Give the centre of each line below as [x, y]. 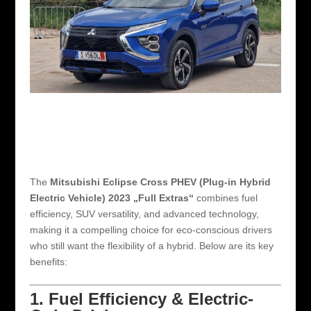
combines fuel [225, 197]
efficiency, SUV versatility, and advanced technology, [144, 213]
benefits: [48, 261]
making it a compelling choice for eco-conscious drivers [151, 229]
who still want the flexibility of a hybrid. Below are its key [151, 245]
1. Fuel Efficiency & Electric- [141, 299]
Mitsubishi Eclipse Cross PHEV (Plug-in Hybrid [160, 182]
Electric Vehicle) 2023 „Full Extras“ [111, 197]
